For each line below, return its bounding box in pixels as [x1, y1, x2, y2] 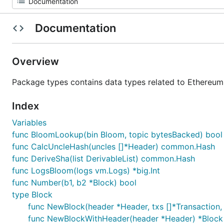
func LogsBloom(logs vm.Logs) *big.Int [12, 165, 160, 175]
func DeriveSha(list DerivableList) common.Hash [12, 153, 195, 163]
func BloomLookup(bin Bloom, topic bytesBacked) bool [12, 129, 222, 139]
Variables [12, 117, 46, 127]
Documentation [32, 21, 118, 34]
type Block [12, 189, 52, 199]
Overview [12, 55, 61, 67]
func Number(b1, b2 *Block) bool [12, 177, 136, 187]
